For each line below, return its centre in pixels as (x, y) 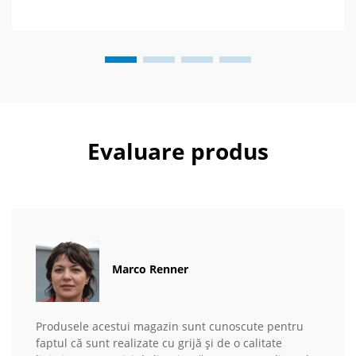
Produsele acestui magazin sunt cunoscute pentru (170, 327)
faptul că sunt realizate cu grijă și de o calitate (159, 343)
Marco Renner (150, 269)
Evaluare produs (178, 151)
